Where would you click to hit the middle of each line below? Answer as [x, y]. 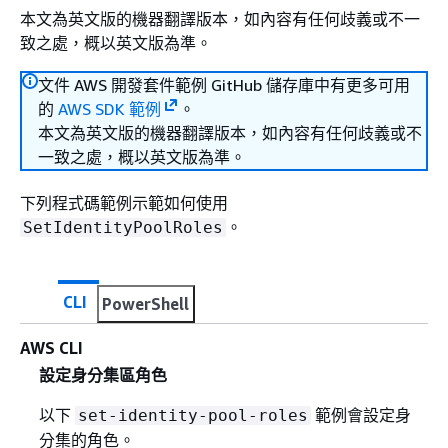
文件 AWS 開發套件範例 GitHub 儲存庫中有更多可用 [224, 85]
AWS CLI [51, 348]
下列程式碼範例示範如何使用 [124, 203]
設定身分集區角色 [102, 375]
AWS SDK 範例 [109, 109]
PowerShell [145, 304]
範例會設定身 [360, 415]
